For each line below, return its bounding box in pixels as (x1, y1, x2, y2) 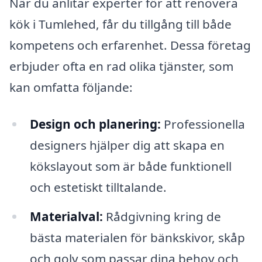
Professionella (160, 116, 245, 133)
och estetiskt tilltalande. (29, 179, 167, 196)
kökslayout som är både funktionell (29, 158, 232, 175)
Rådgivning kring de (102, 208, 221, 225)
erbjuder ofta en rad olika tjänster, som (9, 57, 233, 74)
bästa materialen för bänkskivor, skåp (29, 229, 245, 246)
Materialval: (29, 208, 103, 225)
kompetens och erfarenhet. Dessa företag (9, 36, 251, 53)
